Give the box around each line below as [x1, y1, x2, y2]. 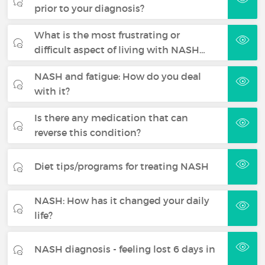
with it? [34, 85, 70, 97]
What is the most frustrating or [34, 28, 180, 41]
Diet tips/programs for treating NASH [34, 160, 209, 173]
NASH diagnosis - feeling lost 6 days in [34, 243, 216, 256]
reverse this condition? [34, 126, 141, 138]
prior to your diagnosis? [34, 2, 145, 14]
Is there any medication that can [34, 111, 189, 124]
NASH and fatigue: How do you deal [34, 70, 202, 82]
